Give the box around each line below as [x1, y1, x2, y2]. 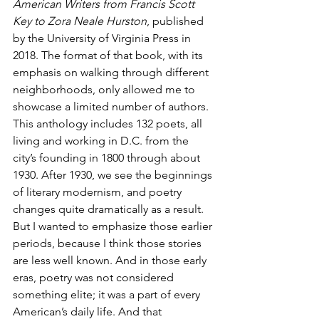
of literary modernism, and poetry [13, 185, 184, 199]
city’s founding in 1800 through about [13, 151, 203, 165]
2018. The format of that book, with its [13, 48, 206, 63]
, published [147, 14, 206, 28]
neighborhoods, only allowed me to [13, 83, 198, 97]
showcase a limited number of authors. [13, 100, 211, 114]
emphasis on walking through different [13, 66, 211, 80]
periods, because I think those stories [13, 236, 204, 251]
